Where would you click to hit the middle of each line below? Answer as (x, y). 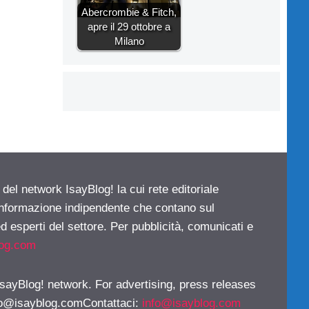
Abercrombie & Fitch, (129, 12)
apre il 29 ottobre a (129, 26)
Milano (129, 41)
